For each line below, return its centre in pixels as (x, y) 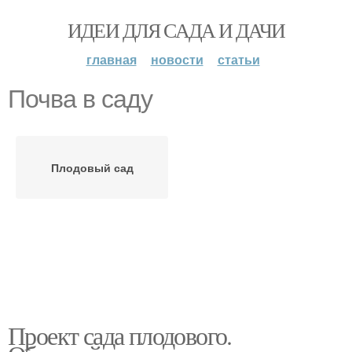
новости (177, 59)
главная (111, 59)
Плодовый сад (92, 167)
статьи (238, 59)
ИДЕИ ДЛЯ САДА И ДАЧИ (176, 30)
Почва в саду (80, 99)
